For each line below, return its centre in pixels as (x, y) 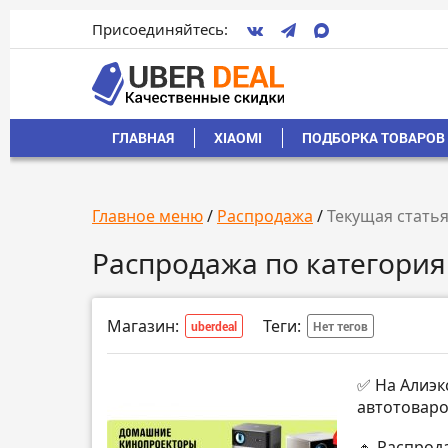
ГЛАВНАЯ (143, 138)
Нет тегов (340, 326)
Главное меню (147, 216)
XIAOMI (238, 138)
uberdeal (214, 326)
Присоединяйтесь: (160, 28)
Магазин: (143, 326)
